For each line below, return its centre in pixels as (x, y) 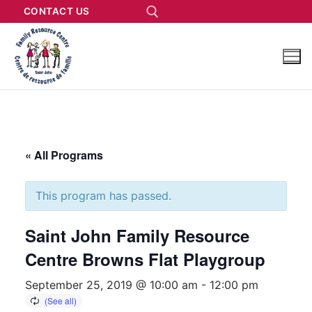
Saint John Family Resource (137, 235)
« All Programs (64, 155)
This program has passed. (103, 195)
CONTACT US (56, 11)
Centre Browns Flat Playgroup (145, 259)
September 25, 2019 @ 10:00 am (111, 284)
